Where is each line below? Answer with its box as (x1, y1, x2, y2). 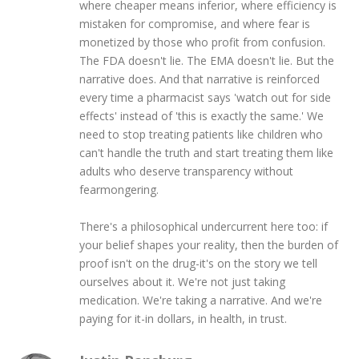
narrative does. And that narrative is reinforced (79, 71, 320, 87)
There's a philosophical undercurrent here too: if (79, 218, 328, 234)
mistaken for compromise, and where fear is (79, 15, 310, 31)
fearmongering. (79, 181, 159, 197)
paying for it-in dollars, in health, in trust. (79, 310, 287, 326)
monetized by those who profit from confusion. (79, 34, 325, 50)
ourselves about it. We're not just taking (79, 273, 285, 289)
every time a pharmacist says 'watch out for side (79, 89, 331, 105)
